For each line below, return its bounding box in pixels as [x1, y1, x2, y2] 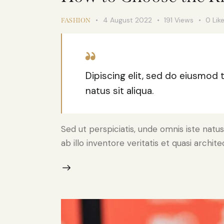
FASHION [61, 16, 91, 24]
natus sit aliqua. [85, 84, 153, 97]
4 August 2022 [103, 15, 152, 24]
